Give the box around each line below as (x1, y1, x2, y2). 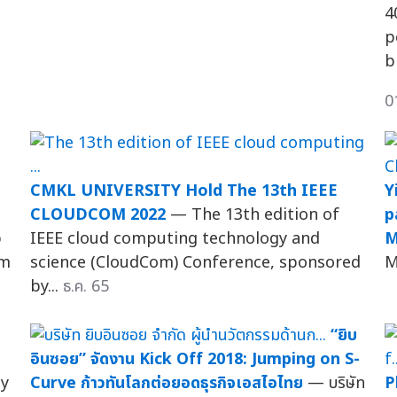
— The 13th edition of (169, 202, 339, 227)
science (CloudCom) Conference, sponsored (29, 250, 361, 275)
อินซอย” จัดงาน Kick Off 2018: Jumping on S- (29, 346, 360, 371)
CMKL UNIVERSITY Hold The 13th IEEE (29, 178, 338, 203)
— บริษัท (307, 370, 365, 395)
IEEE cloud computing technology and (29, 226, 320, 251)
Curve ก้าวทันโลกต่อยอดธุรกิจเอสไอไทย (29, 370, 303, 395)
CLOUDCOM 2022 (29, 202, 166, 227)
